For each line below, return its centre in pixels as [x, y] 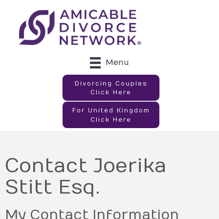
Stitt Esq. [52, 187]
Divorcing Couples [111, 83]
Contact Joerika [86, 166]
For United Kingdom [111, 110]
